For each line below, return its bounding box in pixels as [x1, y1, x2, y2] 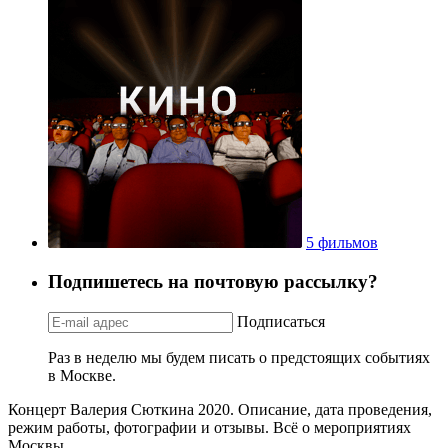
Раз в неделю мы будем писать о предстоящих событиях [48, 348, 430, 366]
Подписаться [237, 312, 325, 330]
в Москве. [48, 366, 116, 384]
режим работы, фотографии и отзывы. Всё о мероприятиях [8, 418, 411, 436]
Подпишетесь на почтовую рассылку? [48, 270, 378, 292]
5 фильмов [306, 234, 378, 252]
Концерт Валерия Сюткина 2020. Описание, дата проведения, [8, 400, 432, 418]
